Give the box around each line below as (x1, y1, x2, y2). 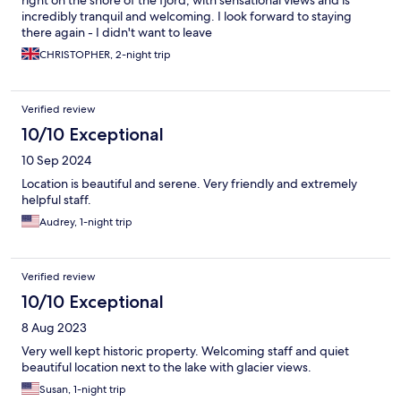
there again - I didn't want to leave (21, 24, 212, 41)
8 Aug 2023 (21, 320, 87, 337)
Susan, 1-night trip (39, 382, 126, 397)
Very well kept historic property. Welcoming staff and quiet (21, 343, 349, 360)
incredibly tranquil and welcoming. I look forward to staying (21, 8, 352, 25)
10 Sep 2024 (21, 152, 91, 169)
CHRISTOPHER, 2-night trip (39, 47, 171, 63)
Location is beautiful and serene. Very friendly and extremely (21, 175, 357, 192)
